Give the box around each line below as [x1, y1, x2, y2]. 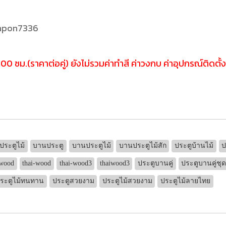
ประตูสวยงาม [52, 177, 94, 185]
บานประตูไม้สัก [119, 142, 166, 149]
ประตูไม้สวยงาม [102, 177, 152, 185]
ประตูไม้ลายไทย [160, 177, 210, 185]
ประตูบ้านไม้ [174, 142, 213, 149]
